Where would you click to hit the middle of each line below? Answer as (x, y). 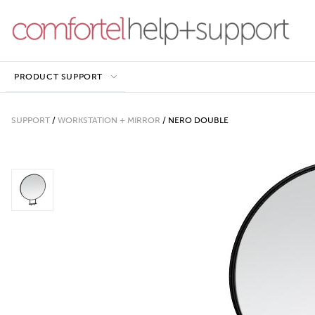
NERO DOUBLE (198, 120)
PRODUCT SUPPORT (58, 77)
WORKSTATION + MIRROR (109, 120)
